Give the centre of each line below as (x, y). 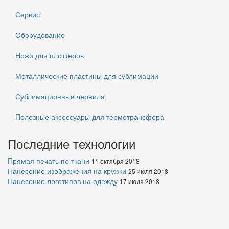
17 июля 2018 (140, 181)
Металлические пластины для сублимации (87, 76)
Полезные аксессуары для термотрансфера (90, 117)
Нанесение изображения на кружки (68, 171)
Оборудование (40, 35)
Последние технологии (72, 143)
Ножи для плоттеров (50, 55)
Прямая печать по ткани (50, 161)
